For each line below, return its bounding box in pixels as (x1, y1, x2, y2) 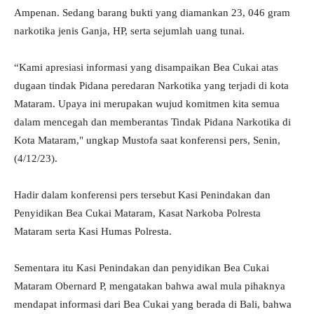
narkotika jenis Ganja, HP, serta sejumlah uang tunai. (14, 25, 245, 37)
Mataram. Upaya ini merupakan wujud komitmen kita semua (14, 98, 280, 110)
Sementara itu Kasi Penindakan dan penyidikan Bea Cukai (14, 262, 269, 274)
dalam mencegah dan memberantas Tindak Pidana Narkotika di (14, 116, 291, 128)
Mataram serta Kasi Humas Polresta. (14, 226, 172, 238)
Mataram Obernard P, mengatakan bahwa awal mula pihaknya (14, 280, 285, 292)
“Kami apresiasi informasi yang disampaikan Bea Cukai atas (14, 62, 278, 74)
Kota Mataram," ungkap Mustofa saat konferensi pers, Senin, (14, 135, 280, 146)
